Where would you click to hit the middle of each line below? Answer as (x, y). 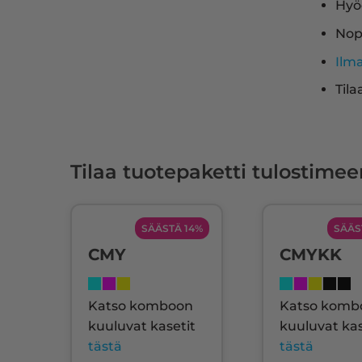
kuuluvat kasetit (142, 326)
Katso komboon (141, 306)
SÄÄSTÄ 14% (172, 229)
